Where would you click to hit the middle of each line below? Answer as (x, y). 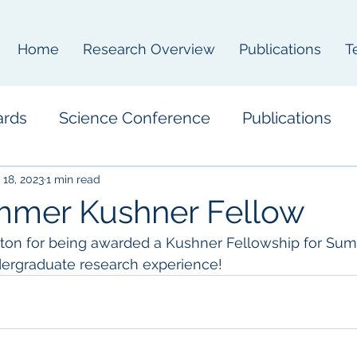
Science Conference (135, 118)
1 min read (73, 179)
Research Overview (149, 49)
